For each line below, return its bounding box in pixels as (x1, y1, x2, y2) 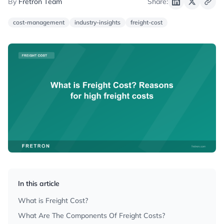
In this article (18, 179, 59, 188)
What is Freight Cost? (18, 196, 88, 205)
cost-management (13, 18, 64, 26)
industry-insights (74, 18, 120, 26)
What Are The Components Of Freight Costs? (18, 211, 165, 220)
